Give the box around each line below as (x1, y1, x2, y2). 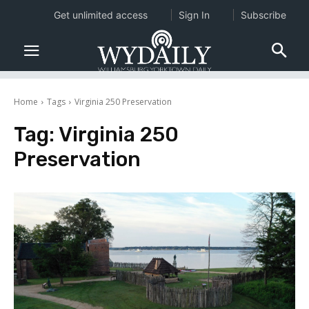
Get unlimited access (53, 9, 148, 21)
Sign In (178, 9, 210, 21)
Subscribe (240, 9, 286, 21)
